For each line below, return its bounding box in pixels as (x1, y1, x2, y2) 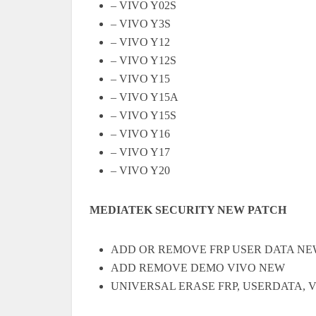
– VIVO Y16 (111, 127, 170, 140)
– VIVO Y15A (111, 90, 178, 103)
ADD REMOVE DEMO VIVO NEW (111, 261, 285, 274)
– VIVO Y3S (111, 17, 171, 30)
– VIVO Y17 (111, 145, 170, 158)
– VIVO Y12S (111, 54, 176, 66)
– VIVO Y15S (111, 109, 176, 121)
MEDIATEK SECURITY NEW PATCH (90, 203, 286, 216)
